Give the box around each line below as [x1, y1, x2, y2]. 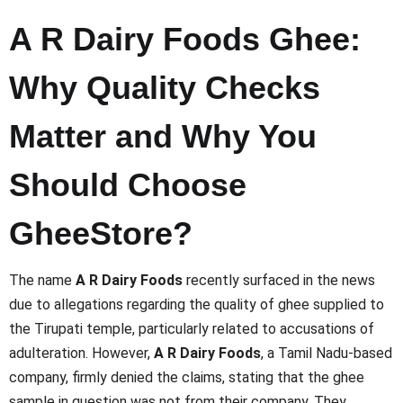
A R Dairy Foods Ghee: [9, 20, 361, 58]
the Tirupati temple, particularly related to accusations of [9, 320, 374, 338]
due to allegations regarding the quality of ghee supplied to [9, 296, 384, 314]
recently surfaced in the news [183, 272, 375, 290]
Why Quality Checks [9, 68, 320, 106]
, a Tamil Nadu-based [261, 345, 392, 363]
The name [9, 272, 76, 290]
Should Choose [9, 166, 246, 203]
